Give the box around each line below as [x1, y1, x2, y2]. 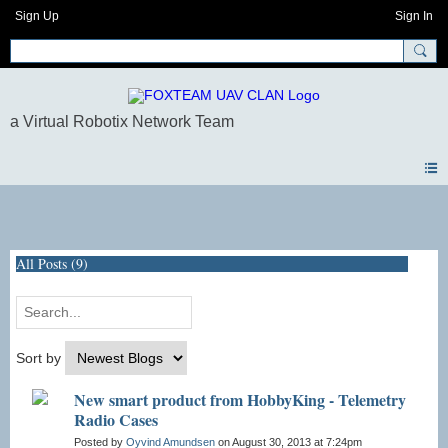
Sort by [16, 350, 65, 367]
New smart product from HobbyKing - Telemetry [74, 388, 406, 412]
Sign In [395, 9, 433, 23]
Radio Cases [74, 408, 158, 432]
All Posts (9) [16, 254, 88, 274]
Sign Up [15, 9, 59, 23]
